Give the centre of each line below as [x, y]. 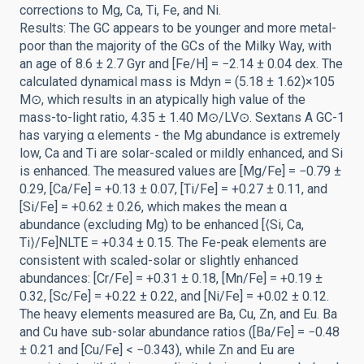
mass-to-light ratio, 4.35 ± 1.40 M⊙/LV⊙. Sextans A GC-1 [182, 117]
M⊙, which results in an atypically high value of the [162, 100]
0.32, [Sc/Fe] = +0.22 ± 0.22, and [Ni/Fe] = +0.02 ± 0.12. [174, 296]
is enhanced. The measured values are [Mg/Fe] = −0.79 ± [180, 171]
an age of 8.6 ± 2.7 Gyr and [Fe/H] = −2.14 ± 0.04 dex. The [181, 64]
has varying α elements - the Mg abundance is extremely [180, 135]
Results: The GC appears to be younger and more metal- [178, 28]
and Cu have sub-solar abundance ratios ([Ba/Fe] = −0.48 [180, 332]
